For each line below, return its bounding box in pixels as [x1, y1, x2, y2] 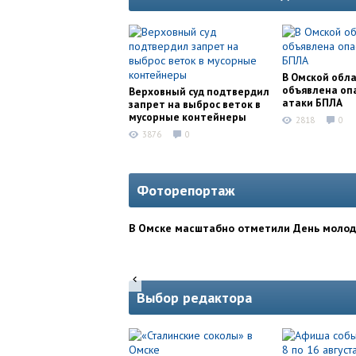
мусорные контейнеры [129, 110, 246, 124]
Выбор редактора [137, 288, 252, 308]
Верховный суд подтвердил [129, 84, 269, 99]
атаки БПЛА [282, 95, 342, 110]
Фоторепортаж [137, 181, 235, 200]
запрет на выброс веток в [129, 97, 261, 111]
